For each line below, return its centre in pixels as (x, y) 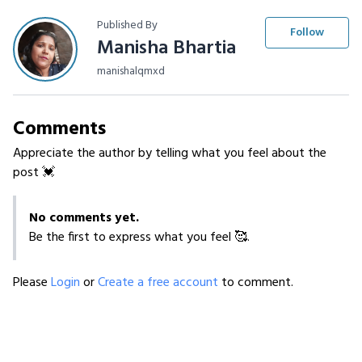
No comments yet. (84, 219)
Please (32, 283)
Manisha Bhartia (166, 49)
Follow (307, 33)
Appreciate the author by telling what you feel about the (170, 154)
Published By (127, 26)
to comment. (257, 283)
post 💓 (34, 173)
